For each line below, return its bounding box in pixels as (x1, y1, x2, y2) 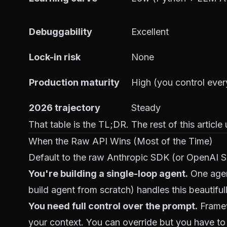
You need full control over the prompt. (28, 201, 198, 211)
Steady (131, 102, 161, 113)
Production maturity (29, 77, 120, 88)
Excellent (131, 26, 169, 37)
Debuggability (29, 26, 92, 37)
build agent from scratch (28, 184, 131, 195)
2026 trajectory (29, 102, 100, 113)
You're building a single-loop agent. (28, 168, 188, 179)
